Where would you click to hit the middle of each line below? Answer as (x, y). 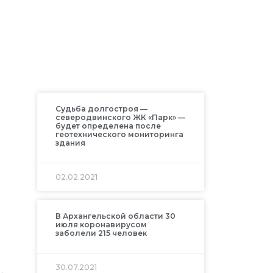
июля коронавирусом (101, 225)
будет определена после (108, 126)
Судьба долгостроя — (101, 109)
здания (70, 143)
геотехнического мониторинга (119, 135)
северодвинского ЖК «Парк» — (120, 118)
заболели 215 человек (101, 233)
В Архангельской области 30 (115, 216)
